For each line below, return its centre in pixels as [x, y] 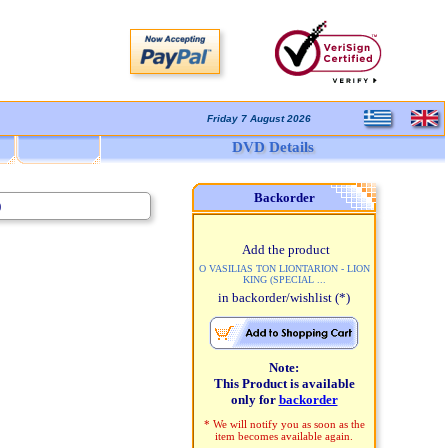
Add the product [284, 249]
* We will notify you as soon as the [284, 424]
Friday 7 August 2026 [259, 118]
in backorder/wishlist [276, 297]
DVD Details [273, 147]
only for [254, 399]
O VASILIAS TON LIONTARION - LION [284, 268]
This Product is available [284, 383]
